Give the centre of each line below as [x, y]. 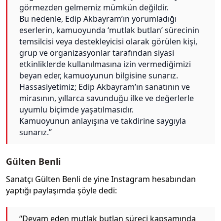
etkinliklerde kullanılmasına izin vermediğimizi [105, 64]
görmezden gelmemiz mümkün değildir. [94, 8]
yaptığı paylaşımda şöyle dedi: [61, 191]
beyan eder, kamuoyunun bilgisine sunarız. [99, 76]
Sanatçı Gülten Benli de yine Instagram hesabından [101, 179]
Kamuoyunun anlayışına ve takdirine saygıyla [103, 121]
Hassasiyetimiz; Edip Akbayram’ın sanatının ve [105, 87]
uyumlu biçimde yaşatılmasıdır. [76, 110]
